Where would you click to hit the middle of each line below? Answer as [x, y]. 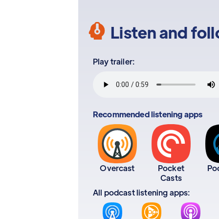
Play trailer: [114, 61]
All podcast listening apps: [142, 192]
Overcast [117, 168]
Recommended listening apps [148, 114]
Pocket [171, 168]
